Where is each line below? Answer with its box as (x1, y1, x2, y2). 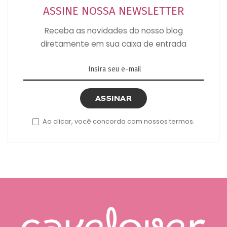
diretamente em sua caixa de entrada (41, 38, 186, 49)
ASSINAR (95, 94, 132, 102)
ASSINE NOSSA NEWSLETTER (43, 4, 184, 18)
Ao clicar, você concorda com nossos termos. (43, 117, 195, 126)
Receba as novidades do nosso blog (44, 25, 183, 36)
